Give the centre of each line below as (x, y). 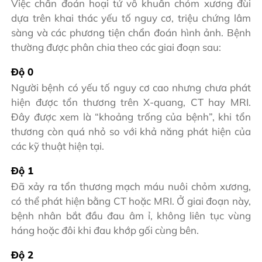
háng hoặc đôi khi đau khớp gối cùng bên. (105, 230)
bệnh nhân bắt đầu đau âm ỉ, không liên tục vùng (131, 216)
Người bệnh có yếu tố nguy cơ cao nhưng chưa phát (131, 88)
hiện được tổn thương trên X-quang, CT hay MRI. (131, 102)
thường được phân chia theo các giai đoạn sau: (116, 47)
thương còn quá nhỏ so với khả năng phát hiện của (131, 132)
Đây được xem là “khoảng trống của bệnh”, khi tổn (131, 117)
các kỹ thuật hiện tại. (58, 146)
